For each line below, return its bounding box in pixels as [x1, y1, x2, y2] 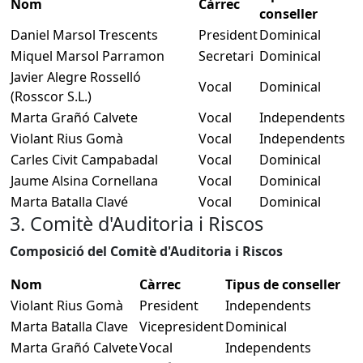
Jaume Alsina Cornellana [11, 171, 158, 190]
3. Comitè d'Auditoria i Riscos [10, 210, 263, 237]
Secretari [199, 46, 254, 65]
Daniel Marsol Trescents [11, 25, 158, 44]
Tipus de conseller [225, 275, 340, 293]
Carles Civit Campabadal [11, 150, 158, 169]
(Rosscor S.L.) [11, 87, 92, 105]
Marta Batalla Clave [11, 317, 128, 335]
